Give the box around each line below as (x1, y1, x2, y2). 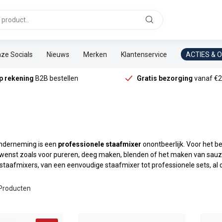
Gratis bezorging (137, 74, 193, 82)
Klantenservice (121, 50, 167, 58)
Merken (83, 50, 107, 58)
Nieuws (47, 50, 69, 58)
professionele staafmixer (58, 140, 141, 148)
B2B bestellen (33, 74, 78, 82)
